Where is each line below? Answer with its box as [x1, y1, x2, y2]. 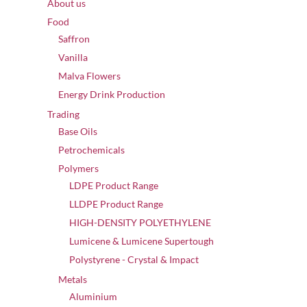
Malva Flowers [58, 70, 121, 82]
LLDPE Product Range [69, 198, 163, 210]
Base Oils [58, 125, 97, 137]
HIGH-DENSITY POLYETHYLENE [69, 217, 211, 228]
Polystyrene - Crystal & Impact [69, 254, 199, 265]
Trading [47, 108, 79, 120]
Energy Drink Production [58, 88, 165, 100]
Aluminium [69, 291, 117, 302]
